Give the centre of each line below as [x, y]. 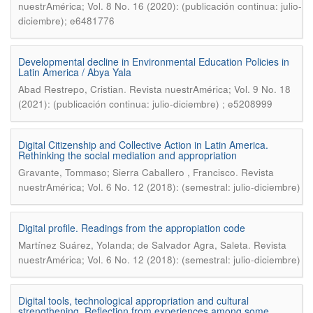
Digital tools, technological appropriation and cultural [133, 300]
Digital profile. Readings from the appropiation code [132, 228]
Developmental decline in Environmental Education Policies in [154, 61]
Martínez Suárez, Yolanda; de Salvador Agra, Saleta [133, 245]
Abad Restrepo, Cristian [71, 89]
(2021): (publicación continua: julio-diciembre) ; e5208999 [145, 104]
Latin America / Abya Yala [75, 72]
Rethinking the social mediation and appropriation [128, 155]
